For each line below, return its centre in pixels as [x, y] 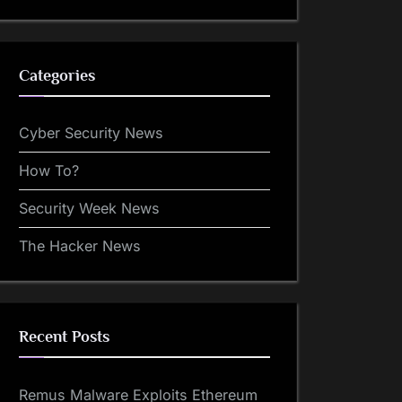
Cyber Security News [91, 133]
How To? [49, 171]
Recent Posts [64, 337]
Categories [57, 75]
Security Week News [89, 209]
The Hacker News [80, 246]
